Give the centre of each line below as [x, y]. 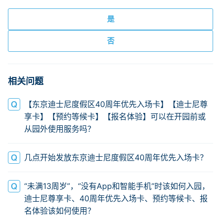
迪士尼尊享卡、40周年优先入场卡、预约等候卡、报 [116, 198]
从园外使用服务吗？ [60, 129]
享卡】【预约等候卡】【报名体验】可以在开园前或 [115, 116]
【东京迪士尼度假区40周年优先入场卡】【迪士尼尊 [116, 104]
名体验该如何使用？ [60, 211]
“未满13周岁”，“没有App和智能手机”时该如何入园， [117, 186]
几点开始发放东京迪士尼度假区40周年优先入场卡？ [116, 157]
